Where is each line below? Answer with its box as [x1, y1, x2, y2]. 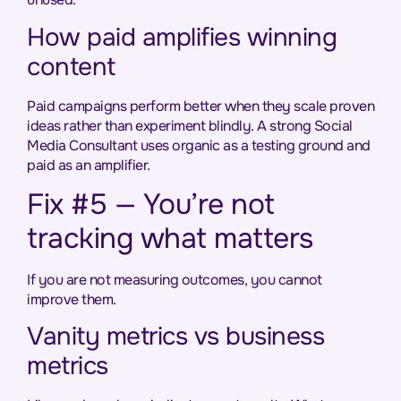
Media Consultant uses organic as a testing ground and [27, 135, 371, 155]
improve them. [27, 289, 116, 309]
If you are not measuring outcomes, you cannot [27, 269, 322, 289]
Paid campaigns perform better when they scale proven [27, 96, 374, 115]
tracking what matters [27, 219, 313, 257]
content [27, 50, 115, 83]
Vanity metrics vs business [27, 320, 324, 354]
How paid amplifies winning [27, 21, 337, 54]
